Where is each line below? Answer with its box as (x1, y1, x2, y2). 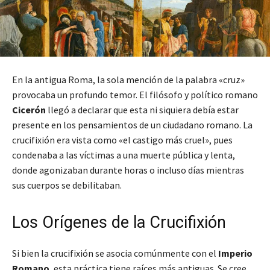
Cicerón (12, 104, 46, 116)
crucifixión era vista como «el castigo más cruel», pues (12, 134, 233, 146)
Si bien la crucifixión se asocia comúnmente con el (12, 247, 218, 260)
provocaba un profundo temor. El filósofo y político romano (12, 89, 258, 101)
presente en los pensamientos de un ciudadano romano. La (12, 119, 253, 131)
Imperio (218, 247, 253, 260)
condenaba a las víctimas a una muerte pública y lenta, (12, 149, 235, 162)
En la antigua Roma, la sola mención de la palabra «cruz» (12, 74, 245, 86)
